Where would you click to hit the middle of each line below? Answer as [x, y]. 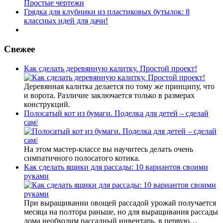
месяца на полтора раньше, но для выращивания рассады [121, 212]
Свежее [19, 49]
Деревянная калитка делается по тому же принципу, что [119, 86]
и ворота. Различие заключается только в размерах [109, 95]
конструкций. [48, 104]
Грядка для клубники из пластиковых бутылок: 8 [107, 12]
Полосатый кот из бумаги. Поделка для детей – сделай [116, 113]
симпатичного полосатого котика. [82, 158]
